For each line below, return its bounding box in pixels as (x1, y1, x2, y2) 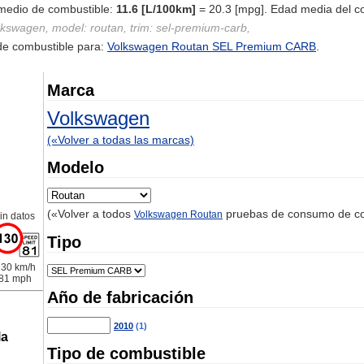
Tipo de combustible (47, 344, 206, 362)
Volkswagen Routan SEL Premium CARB (107, 40, 316, 53)
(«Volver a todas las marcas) (47, 133, 194, 146)
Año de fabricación (47, 288, 193, 306)
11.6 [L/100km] (116, 2, 196, 15)
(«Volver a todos (47, 207, 134, 220)
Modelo (47, 158, 104, 176)
